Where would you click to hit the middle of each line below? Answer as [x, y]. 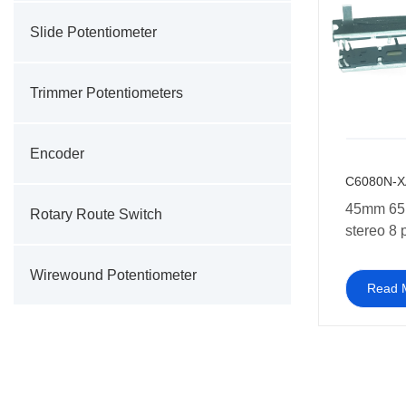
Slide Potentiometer [93, 32]
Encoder [57, 154]
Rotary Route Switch [96, 214]
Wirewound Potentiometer [113, 275]
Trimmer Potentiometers [106, 93]
